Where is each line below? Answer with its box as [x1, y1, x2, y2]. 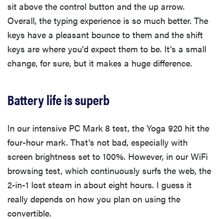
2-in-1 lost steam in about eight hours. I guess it [7, 178, 192, 191]
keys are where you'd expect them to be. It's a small [7, 43, 206, 55]
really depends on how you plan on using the [7, 193, 180, 205]
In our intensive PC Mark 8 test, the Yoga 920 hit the [7, 122, 209, 134]
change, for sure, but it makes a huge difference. [7, 57, 192, 69]
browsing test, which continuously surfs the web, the [7, 164, 211, 177]
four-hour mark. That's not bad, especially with [7, 136, 188, 149]
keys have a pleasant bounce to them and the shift [7, 28, 203, 41]
